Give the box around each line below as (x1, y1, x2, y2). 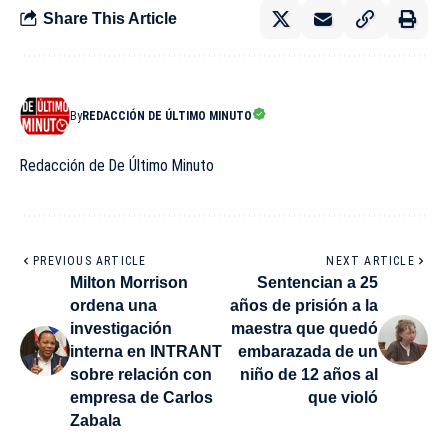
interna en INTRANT (70, 342, 222, 360)
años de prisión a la (230, 296, 378, 314)
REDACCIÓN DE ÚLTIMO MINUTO (82, 108, 252, 123)
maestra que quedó (231, 319, 378, 337)
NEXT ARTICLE (326, 253, 415, 268)
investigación (70, 319, 172, 337)
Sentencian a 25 (257, 273, 378, 291)
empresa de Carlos (70, 388, 213, 406)
